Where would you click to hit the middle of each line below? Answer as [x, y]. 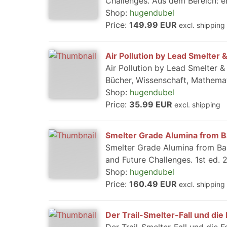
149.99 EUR [154, 25]
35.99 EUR [152, 104]
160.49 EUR [154, 184]
